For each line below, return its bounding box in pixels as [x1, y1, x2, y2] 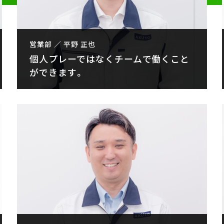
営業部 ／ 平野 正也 [29, 39, 95, 49]
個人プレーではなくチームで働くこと [29, 52, 190, 65]
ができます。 [29, 65, 84, 78]
